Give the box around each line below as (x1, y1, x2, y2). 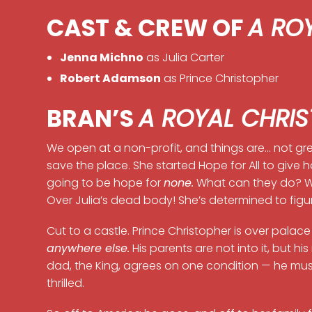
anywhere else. (47, 240, 130, 257)
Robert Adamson (59, 70, 161, 86)
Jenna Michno (59, 49, 143, 66)
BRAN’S (47, 102, 139, 135)
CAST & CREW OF (47, 12, 249, 45)
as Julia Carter (143, 49, 224, 66)
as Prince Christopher (160, 70, 279, 86)
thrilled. (47, 275, 85, 292)
